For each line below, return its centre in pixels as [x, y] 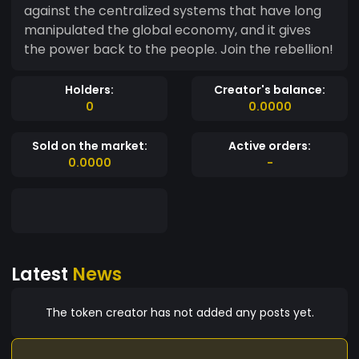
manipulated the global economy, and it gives [167, 30]
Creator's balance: [270, 89]
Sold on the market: [89, 145]
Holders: [89, 89]
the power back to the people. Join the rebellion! [179, 49]
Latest [42, 274]
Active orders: [270, 145]
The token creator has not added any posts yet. [179, 312]
